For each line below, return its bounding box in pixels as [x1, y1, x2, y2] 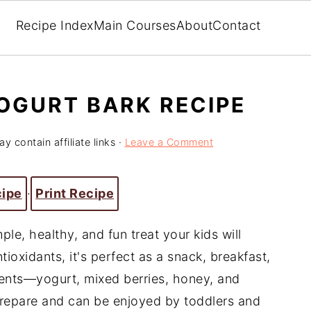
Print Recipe [35, 186, 115, 201]
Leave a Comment [124, 136, 213, 148]
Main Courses [93, 17, 176, 33]
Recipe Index [15, 17, 94, 33]
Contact [212, 17, 261, 33]
